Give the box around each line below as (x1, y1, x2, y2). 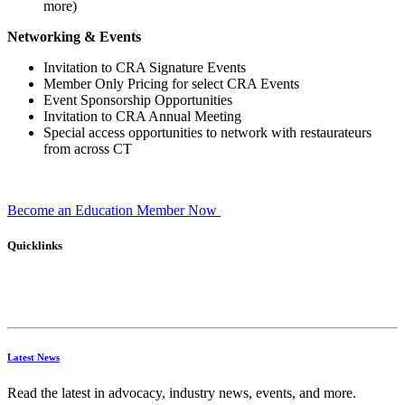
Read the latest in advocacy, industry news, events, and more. (7, 385, 356, 401)
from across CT (43, 140, 132, 156)
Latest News (7, 352, 60, 363)
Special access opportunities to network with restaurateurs (43, 124, 372, 140)
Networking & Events (7, 28, 141, 44)
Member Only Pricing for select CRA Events (43, 75, 299, 91)
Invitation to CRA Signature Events (43, 59, 246, 75)
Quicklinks (7, 238, 62, 252)
